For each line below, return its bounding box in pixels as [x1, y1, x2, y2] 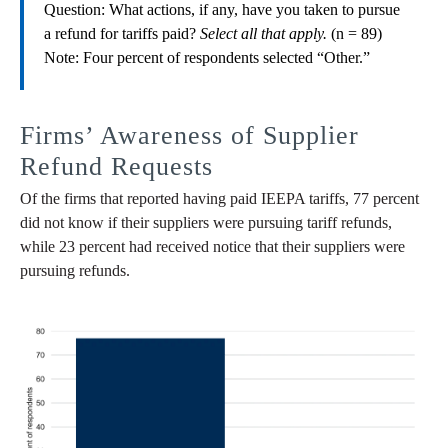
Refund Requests [20, 152, 213, 182]
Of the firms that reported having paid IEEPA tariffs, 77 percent [20, 190, 419, 208]
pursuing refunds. [20, 262, 130, 280]
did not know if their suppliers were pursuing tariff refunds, [20, 214, 392, 232]
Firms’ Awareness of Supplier [20, 121, 359, 151]
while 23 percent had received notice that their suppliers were [20, 238, 405, 256]
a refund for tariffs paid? [44, 25, 200, 43]
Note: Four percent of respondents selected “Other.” [44, 49, 370, 67]
